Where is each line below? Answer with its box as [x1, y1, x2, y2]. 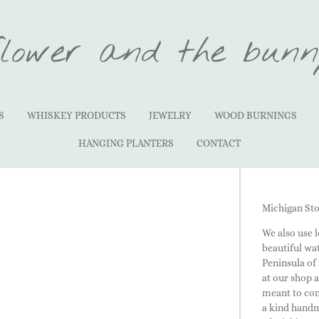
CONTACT [197, 137, 241, 149]
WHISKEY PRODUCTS [26, 110, 126, 121]
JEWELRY [148, 110, 192, 121]
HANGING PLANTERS [78, 137, 174, 149]
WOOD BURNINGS [214, 110, 297, 121]
